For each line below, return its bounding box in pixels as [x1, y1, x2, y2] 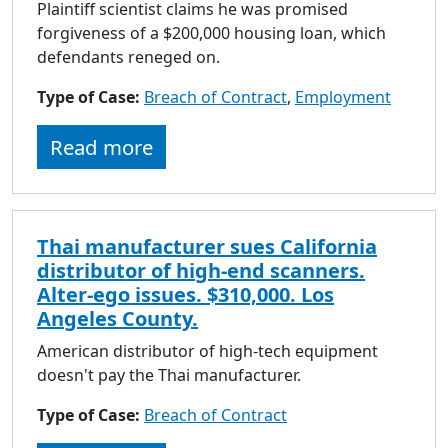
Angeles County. [37, 304, 198, 332]
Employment [295, 85, 391, 108]
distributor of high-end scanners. [37, 256, 365, 284]
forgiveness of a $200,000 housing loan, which [37, 21, 386, 44]
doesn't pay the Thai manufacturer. [37, 363, 301, 386]
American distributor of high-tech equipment [37, 339, 378, 362]
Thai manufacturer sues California [37, 232, 377, 260]
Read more [50, 132, 153, 161]
